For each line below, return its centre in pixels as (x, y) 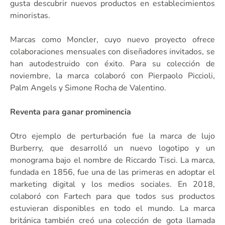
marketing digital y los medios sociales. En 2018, (113, 184)
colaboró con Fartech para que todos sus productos (113, 196)
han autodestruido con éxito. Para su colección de (113, 64)
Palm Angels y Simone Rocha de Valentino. (88, 88)
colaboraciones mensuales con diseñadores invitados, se (113, 51)
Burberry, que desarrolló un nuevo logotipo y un (113, 148)
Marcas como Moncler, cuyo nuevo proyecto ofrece (113, 39)
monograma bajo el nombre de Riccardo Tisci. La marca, (113, 160)
